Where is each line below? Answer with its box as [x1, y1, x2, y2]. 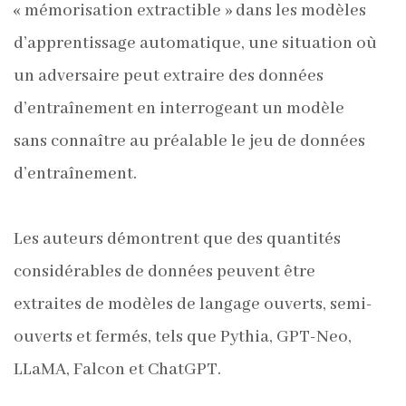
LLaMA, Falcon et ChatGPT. [14, 359, 221, 381]
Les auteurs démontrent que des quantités [14, 228, 341, 250]
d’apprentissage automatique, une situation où [14, 33, 377, 54]
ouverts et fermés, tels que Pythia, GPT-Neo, [14, 326, 352, 348]
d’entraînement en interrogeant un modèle [14, 98, 344, 120]
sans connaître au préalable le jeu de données [14, 130, 365, 152]
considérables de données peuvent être [14, 261, 315, 283]
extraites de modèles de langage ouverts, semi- [14, 294, 372, 315]
